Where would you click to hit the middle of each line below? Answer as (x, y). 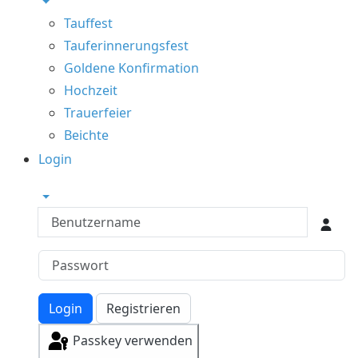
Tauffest (89, 23)
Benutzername (83, 215)
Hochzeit (91, 90)
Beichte (87, 135)
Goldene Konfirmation (132, 68)
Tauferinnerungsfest (127, 45)
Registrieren (144, 308)
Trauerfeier (98, 112)
